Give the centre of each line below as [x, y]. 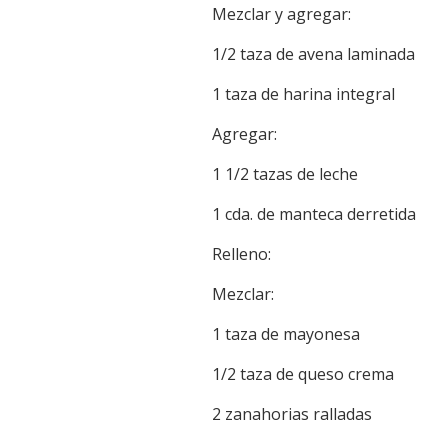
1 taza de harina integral [303, 94]
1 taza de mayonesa [286, 334]
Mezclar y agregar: [281, 14]
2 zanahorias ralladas [292, 414]
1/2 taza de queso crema [303, 374]
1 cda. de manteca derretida [314, 214]
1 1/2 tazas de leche [285, 174]
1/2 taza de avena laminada [313, 54]
